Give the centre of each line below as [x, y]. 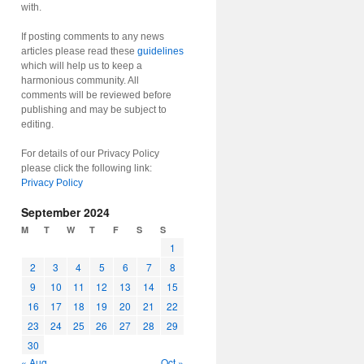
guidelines [160, 51]
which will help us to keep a [82, 66]
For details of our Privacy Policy [90, 154]
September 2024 [65, 212]
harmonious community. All [80, 80]
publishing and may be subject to [94, 110]
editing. [37, 124]
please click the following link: [87, 168]
